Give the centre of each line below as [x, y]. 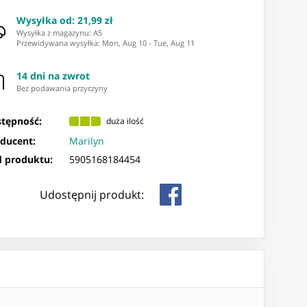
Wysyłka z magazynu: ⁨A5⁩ [60, 32]
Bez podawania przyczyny [62, 88]
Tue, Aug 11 [174, 42]
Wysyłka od [45, 20]
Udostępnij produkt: [91, 194]
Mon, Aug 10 [125, 42]
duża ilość [125, 121]
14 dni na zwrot [53, 75]
